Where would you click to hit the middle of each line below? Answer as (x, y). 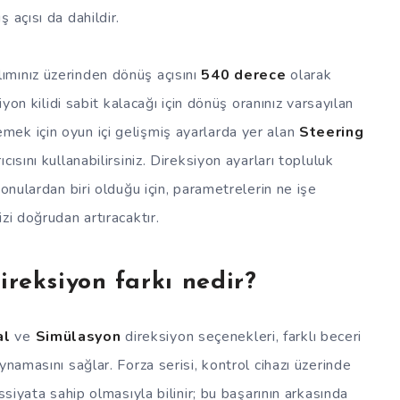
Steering (331, 132)
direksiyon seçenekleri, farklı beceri (244, 336)
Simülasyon (80, 336)
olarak (309, 75)
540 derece (244, 75)
